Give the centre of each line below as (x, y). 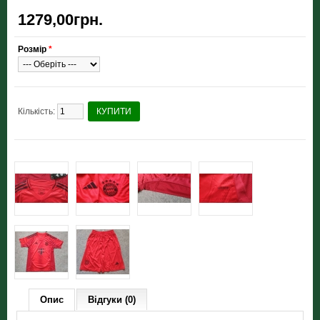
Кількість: (36, 111)
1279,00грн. (60, 20)
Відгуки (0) (112, 300)
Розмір (33, 49)
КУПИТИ (114, 111)
